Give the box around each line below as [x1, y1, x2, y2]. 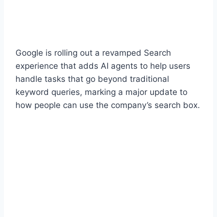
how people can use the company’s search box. [15, 100, 200, 110]
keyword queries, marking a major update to [15, 87, 187, 97]
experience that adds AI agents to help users [15, 61, 190, 71]
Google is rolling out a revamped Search [15, 47, 171, 58]
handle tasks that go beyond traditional [15, 74, 169, 84]
